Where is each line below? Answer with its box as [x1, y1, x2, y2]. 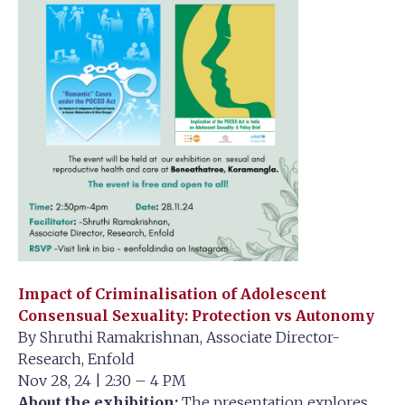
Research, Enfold [18, 349, 135, 368]
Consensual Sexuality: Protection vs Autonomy [18, 306, 374, 325]
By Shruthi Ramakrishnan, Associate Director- [18, 327, 340, 346]
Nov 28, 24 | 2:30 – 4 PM [18, 371, 186, 390]
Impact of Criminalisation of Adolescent [18, 284, 326, 303]
